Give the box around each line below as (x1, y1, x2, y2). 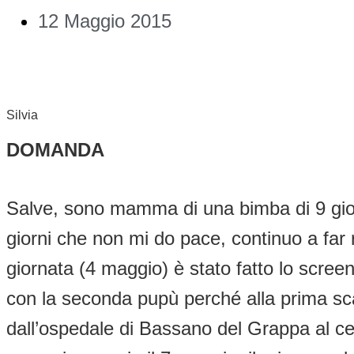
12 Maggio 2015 (38, 10, 171, 32)
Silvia (6, 108, 38, 122)
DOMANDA (6, 139, 104, 161)
